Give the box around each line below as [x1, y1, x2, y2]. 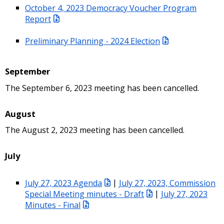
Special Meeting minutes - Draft [25, 188, 144, 199]
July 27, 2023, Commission [119, 177, 215, 188]
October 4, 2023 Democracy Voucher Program [25, 2, 196, 13]
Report [25, 13, 51, 24]
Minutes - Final [25, 199, 80, 210]
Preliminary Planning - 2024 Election [25, 35, 160, 46]
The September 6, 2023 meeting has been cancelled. [5, 82, 199, 93]
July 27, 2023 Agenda [25, 177, 102, 188]
